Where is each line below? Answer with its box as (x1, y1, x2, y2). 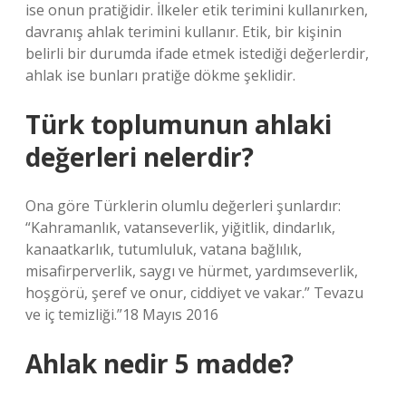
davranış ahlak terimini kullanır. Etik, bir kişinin (25, 22, 342, 42)
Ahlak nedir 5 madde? (25, 346, 294, 381)
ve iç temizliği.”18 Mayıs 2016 (25, 304, 218, 324)
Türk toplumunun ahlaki (25, 107, 332, 141)
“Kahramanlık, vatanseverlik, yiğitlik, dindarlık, (25, 217, 335, 237)
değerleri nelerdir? (25, 140, 254, 174)
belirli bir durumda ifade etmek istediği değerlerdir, (25, 43, 369, 63)
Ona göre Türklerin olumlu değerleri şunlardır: (25, 196, 341, 216)
